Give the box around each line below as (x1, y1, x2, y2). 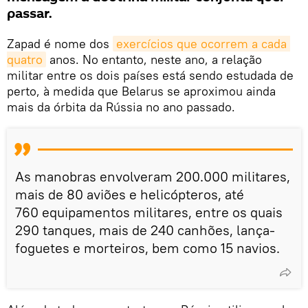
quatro (7, 51, 43, 67)
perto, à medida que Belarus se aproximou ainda (7, 82, 276, 99)
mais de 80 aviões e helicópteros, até (15, 185, 244, 203)
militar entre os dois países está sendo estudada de (7, 67, 294, 83)
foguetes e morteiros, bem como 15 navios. (15, 239, 280, 256)
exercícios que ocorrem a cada (116, 35, 287, 52)
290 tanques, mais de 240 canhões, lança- (15, 221, 275, 239)
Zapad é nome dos (7, 35, 113, 52)
